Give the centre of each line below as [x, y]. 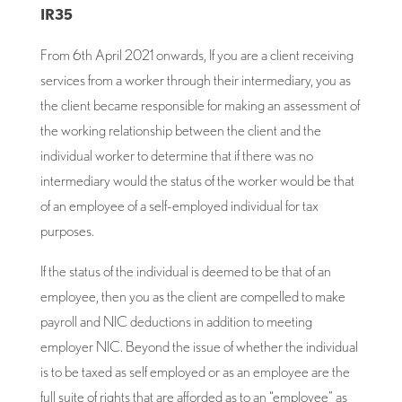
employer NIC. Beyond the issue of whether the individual [199, 346]
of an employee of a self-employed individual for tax [179, 205]
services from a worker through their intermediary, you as [195, 79]
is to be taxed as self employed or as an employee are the [195, 371]
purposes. [67, 230]
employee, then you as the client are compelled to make [192, 296]
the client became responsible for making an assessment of [200, 105]
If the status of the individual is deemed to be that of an [185, 271]
